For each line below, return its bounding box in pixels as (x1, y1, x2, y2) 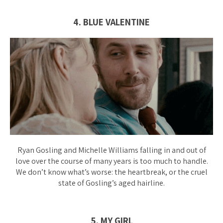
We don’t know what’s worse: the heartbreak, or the (15, 167, 189, 178)
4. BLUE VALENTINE (73, 16, 150, 28)
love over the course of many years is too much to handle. (15, 156, 208, 167)
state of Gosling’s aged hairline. (58, 178, 165, 189)
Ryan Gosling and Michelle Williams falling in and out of (17, 145, 206, 156)
